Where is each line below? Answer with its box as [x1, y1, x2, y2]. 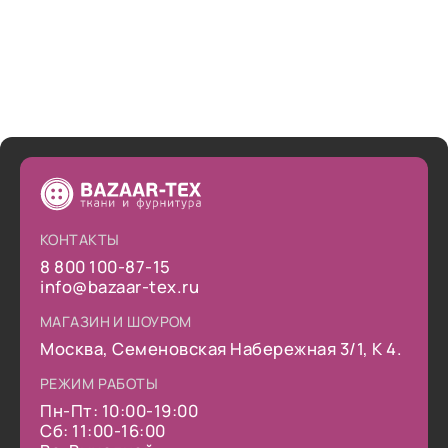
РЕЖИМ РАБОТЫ [40, 374, 159, 393]
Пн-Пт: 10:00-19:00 [40, 399, 199, 422]
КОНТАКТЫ [40, 230, 120, 249]
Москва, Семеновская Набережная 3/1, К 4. [40, 337, 403, 360]
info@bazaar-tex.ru [40, 275, 200, 298]
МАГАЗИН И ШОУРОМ [40, 312, 192, 331]
